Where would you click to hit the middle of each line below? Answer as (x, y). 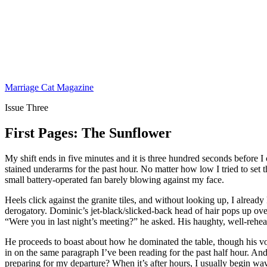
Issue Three (27, 108)
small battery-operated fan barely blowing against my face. (114, 179)
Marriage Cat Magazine (49, 87)
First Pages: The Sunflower (88, 133)
